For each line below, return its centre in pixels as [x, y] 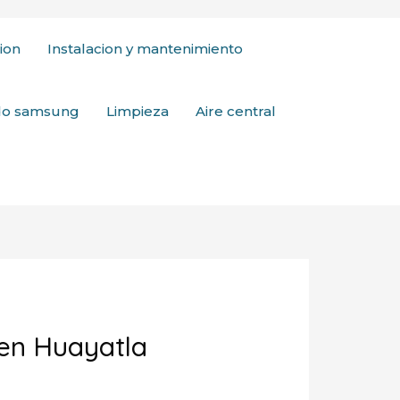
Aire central [236, 111]
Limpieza [137, 111]
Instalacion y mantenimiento [145, 49]
